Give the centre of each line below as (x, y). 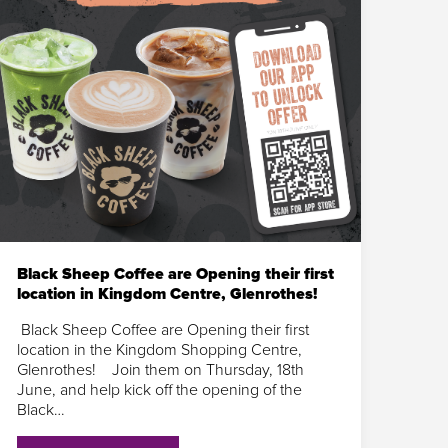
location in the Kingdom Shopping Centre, (159, 349)
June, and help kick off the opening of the (159, 389)
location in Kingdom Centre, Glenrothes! (166, 293)
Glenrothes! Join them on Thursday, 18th (160, 369)
